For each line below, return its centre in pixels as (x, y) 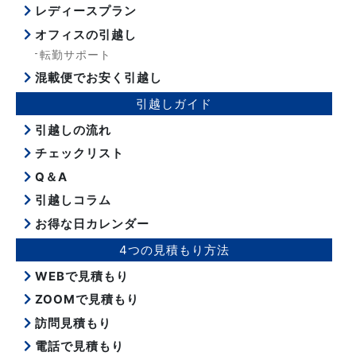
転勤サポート (75, 55)
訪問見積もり (72, 323)
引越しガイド (174, 103)
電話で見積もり (78, 346)
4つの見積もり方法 (174, 250)
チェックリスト (78, 153)
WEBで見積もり (80, 276)
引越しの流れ (72, 130)
